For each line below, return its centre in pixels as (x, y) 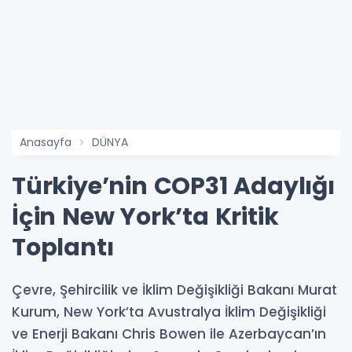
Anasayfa (46, 143)
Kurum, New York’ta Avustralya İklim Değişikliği (169, 312)
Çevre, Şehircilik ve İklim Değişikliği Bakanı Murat (174, 290)
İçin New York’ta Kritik (145, 217)
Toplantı (63, 248)
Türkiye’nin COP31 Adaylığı (173, 187)
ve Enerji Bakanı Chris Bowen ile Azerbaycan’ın (169, 334)
